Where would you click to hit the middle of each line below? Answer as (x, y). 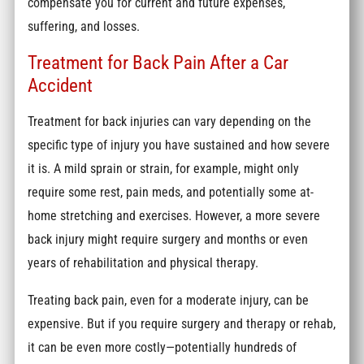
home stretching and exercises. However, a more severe (174, 216)
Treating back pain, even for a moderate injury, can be (169, 300)
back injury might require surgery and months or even (168, 240)
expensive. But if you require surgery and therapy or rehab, (182, 323)
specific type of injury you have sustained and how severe (179, 145)
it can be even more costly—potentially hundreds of (162, 347)
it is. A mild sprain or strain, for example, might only (164, 169)
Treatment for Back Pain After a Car (158, 63)
